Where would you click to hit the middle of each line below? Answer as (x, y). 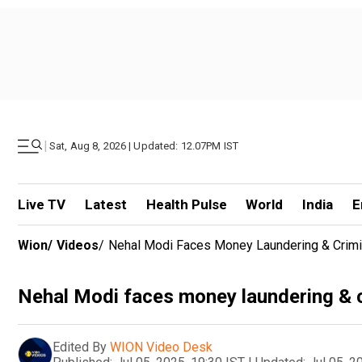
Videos (78, 245)
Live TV (42, 204)
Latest (105, 204)
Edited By (80, 347)
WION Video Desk (161, 347)
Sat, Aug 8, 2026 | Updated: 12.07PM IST (144, 146)
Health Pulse (186, 204)
